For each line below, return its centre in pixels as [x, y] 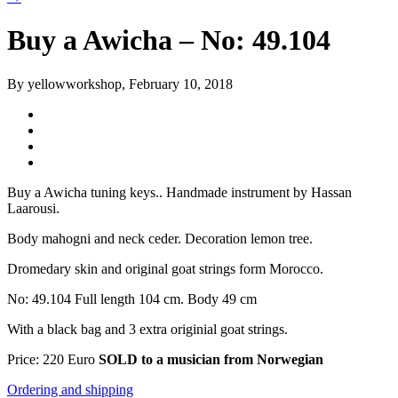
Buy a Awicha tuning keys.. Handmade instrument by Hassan [179, 192]
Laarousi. [33, 208]
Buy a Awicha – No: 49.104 [169, 40]
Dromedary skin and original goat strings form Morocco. [165, 268]
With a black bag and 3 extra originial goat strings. [147, 329]
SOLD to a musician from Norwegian [211, 359]
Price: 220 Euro [53, 359]
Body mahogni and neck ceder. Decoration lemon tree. [160, 238]
